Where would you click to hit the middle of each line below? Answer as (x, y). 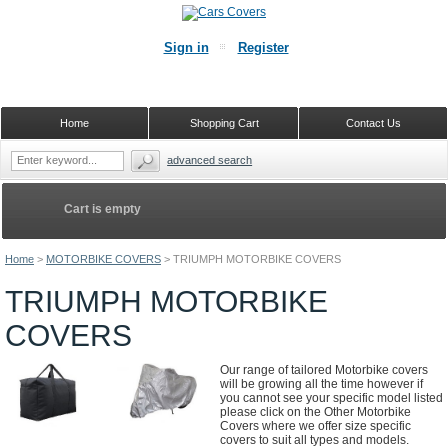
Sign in (186, 47)
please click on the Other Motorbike (315, 412)
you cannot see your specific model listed (331, 398)
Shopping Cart (224, 123)
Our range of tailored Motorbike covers (324, 370)
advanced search (210, 160)
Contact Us (373, 123)
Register (263, 47)
